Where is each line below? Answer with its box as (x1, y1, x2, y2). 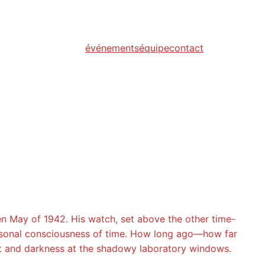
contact (169, 42, 203, 54)
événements (85, 42, 139, 54)
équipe (139, 42, 169, 54)
